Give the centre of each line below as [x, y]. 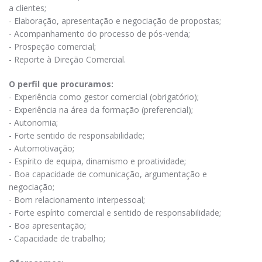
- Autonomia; [33, 122]
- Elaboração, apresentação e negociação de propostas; [115, 20]
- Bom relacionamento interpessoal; [77, 199]
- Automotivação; [42, 148]
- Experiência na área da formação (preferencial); [101, 109]
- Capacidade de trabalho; [57, 238]
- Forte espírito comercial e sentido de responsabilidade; [115, 212]
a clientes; [27, 8]
